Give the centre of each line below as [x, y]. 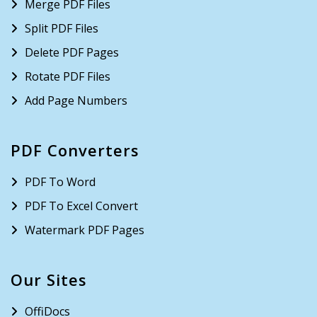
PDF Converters [75, 150]
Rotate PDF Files [68, 76]
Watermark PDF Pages [85, 230]
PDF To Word [60, 182]
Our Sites [49, 279]
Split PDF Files [62, 28]
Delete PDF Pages [72, 52]
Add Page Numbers [76, 100]
